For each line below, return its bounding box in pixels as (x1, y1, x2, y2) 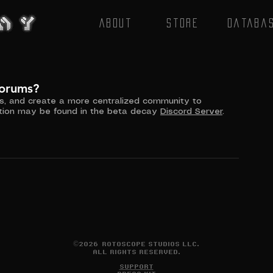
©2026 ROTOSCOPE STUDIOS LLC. (73, 241, 199, 248)
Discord (160, 107, 192, 116)
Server (192, 107, 222, 116)
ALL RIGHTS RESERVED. (92, 249, 180, 256)
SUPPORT (119, 263, 154, 271)
